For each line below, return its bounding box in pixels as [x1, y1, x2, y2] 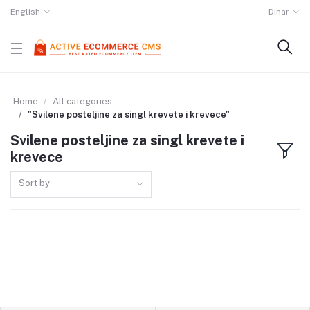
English [10, 7, 40, 17]
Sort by [19, 177, 51, 188]
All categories [53, 96, 112, 107]
